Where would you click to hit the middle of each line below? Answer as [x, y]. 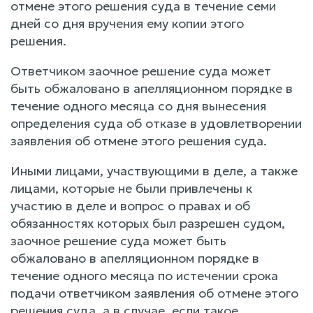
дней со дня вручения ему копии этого [127, 23]
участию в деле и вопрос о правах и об [130, 205]
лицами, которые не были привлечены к [131, 188]
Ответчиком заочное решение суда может [141, 71]
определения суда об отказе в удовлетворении [156, 123]
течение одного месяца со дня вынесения [138, 105]
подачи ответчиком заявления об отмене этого [154, 293]
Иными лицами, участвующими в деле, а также [154, 170]
